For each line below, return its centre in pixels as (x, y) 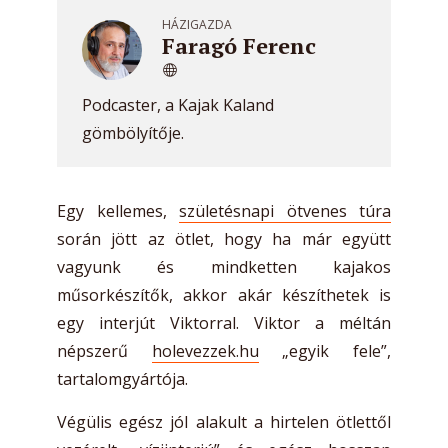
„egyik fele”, (325, 351)
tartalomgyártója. (122, 379)
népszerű (104, 351)
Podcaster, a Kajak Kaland (178, 105)
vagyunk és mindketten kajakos (224, 267)
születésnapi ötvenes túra (285, 211)
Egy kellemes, (118, 211)
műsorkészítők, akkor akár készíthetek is (224, 295)
